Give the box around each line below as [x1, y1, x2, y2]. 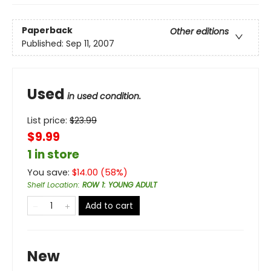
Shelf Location [27, 180, 78, 190]
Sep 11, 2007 [66, 38, 114, 50]
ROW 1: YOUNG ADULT [82, 180, 157, 190]
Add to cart [85, 200, 133, 212]
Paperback [22, 24, 73, 37]
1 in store [27, 146, 79, 163]
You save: [27, 166, 72, 178]
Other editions [170, 25, 229, 38]
